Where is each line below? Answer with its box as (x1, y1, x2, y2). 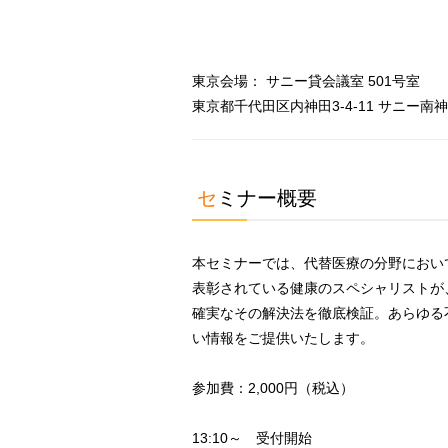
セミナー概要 (217, 187, 317, 209)
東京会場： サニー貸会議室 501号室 (192, 73, 420, 89)
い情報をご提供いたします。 (192, 330, 374, 346)
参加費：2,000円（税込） (192, 380, 354, 396)
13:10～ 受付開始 (192, 430, 312, 446)
